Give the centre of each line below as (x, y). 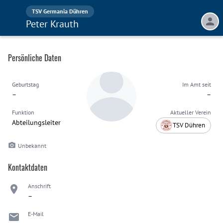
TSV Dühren (189, 125)
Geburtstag (25, 84)
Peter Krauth (52, 24)
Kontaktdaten (28, 167)
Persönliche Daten (35, 58)
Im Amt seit (197, 84)
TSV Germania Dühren (60, 11)
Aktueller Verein (191, 112)
